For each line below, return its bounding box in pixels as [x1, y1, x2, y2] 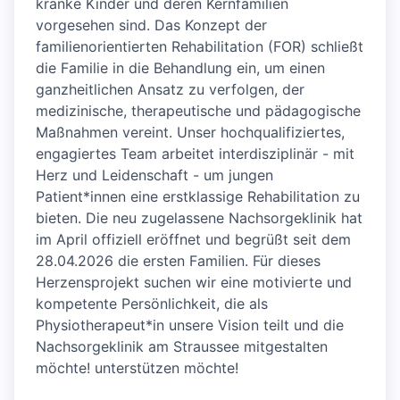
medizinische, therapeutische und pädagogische [36, 102, 361, 121]
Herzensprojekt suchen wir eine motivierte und [36, 273, 352, 292]
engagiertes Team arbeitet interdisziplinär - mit [36, 145, 354, 163]
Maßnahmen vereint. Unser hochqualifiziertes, [36, 123, 345, 142]
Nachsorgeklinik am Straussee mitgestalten [36, 337, 328, 356]
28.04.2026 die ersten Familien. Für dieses [36, 252, 321, 271]
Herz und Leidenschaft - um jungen [36, 166, 273, 185]
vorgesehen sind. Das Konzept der [36, 16, 267, 35]
